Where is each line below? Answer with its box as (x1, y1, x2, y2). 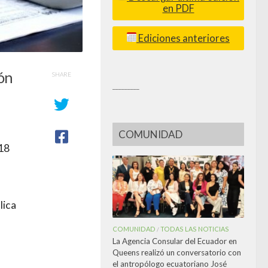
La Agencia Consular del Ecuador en (112, 236, 237, 246)
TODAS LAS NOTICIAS (160, 224, 229, 233)
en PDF (162, 2, 194, 14)
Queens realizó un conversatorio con (112, 247, 241, 257)
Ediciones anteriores (136, 32, 230, 44)
